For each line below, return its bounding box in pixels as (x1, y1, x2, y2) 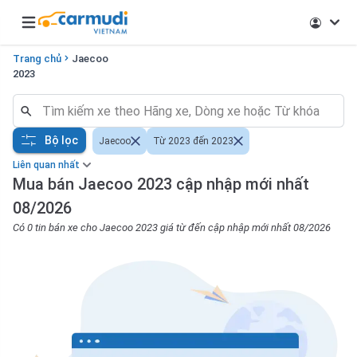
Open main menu (18, 22, 110, 38)
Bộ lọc (45, 133, 78, 147)
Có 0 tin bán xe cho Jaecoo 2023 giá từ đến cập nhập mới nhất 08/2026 (13, 222, 331, 233)
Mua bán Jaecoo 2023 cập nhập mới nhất (13, 175, 309, 194)
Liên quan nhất (13, 159, 80, 171)
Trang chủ (13, 53, 61, 65)
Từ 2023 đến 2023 (153, 135, 233, 147)
